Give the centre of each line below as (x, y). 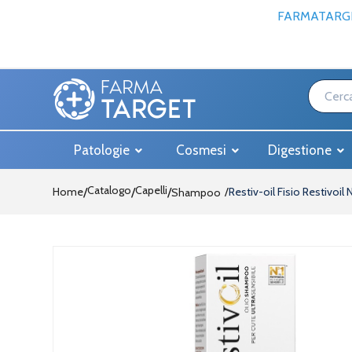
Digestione (301, 150)
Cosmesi (202, 150)
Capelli (151, 190)
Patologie (103, 150)
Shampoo (196, 192)
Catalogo (109, 190)
